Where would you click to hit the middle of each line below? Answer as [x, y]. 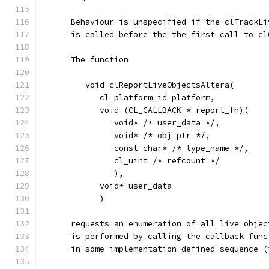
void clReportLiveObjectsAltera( [138, 85]
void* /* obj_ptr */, [126, 135]
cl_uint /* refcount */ [133, 161]
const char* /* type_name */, [145, 148]
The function [85, 60]
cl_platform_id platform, [128, 98]
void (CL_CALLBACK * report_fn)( [145, 110]
